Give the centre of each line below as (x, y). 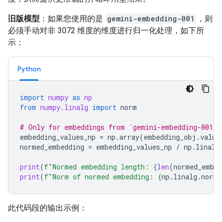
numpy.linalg (64, 107)
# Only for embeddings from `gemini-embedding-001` (118, 127)
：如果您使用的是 (72, 18)
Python (29, 69)
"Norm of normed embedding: (103, 176)
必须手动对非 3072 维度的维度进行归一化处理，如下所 (106, 30)
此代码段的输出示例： (48, 208)
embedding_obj (170, 137)
